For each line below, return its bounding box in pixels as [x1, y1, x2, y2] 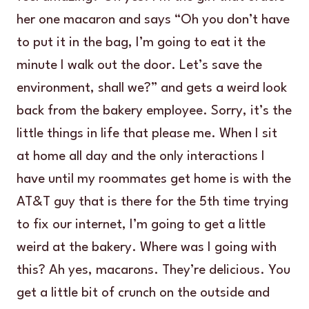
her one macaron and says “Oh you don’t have [17, 13, 290, 28]
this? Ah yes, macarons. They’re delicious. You [17, 263, 290, 278]
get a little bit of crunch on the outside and [17, 286, 270, 301]
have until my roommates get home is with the [17, 172, 291, 187]
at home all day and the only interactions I [17, 150, 265, 164]
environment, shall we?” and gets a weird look [17, 81, 287, 96]
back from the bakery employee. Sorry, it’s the [17, 104, 292, 119]
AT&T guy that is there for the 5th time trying [17, 195, 288, 210]
